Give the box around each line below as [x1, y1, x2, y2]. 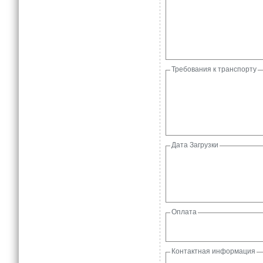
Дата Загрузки [171, 141, 218, 149]
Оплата [171, 208, 197, 216]
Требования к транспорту [171, 65, 257, 73]
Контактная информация [171, 247, 255, 255]
